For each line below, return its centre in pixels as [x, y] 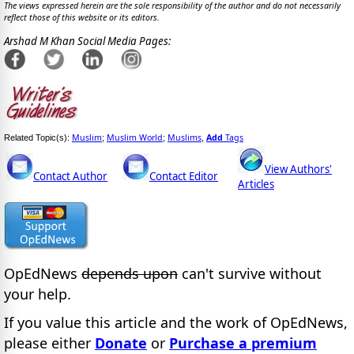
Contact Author [70, 176]
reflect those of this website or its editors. [82, 18]
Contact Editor [184, 176]
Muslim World [135, 137]
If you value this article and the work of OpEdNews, [176, 323]
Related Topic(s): [38, 137]
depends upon [130, 273]
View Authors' [298, 169]
